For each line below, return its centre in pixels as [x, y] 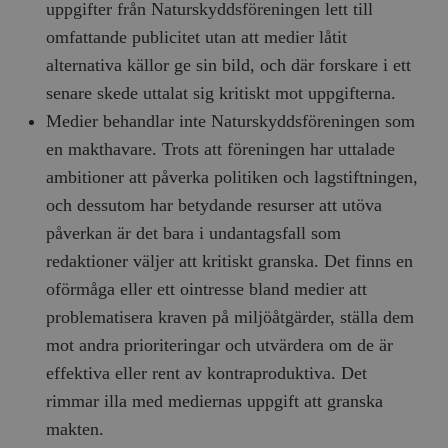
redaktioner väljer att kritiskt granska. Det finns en [230, 261]
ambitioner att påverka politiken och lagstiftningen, [232, 177]
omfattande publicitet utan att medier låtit [197, 37]
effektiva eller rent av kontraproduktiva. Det [207, 373]
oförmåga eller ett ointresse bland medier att [207, 289]
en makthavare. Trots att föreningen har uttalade [221, 149]
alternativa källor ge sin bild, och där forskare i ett [229, 65]
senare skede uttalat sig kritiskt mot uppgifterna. [221, 93]
